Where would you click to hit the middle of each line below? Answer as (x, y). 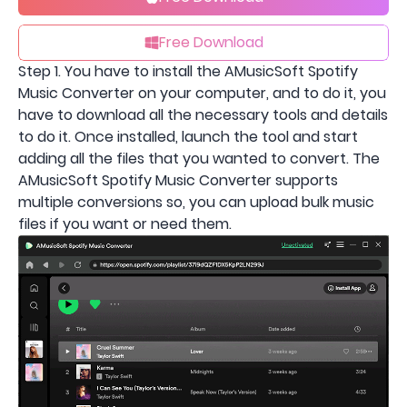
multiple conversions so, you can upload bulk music (196, 202)
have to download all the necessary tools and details (203, 114)
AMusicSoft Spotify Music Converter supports (178, 180)
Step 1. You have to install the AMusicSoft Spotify (188, 71)
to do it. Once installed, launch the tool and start (188, 136)
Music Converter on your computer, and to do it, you (202, 93)
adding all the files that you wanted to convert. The (199, 158)
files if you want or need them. (125, 223)
